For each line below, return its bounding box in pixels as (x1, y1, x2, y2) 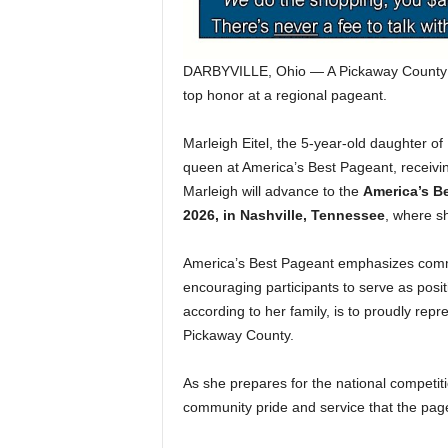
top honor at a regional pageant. (182, 86, 387, 103)
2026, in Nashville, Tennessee (182, 206, 385, 223)
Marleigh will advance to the (182, 182, 363, 199)
